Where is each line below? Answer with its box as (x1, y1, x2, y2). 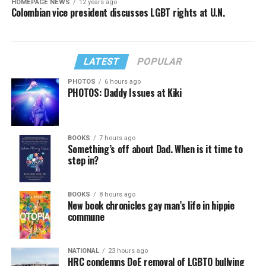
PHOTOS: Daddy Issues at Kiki (67, 85, 182, 100)
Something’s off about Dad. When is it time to (67, 142, 243, 157)
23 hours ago (107, 247, 148, 255)
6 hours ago (104, 78, 141, 86)
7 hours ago (99, 134, 135, 142)
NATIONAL (67, 247, 99, 255)
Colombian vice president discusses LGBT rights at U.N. (11, 5, 225, 20)
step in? (67, 153, 99, 168)
